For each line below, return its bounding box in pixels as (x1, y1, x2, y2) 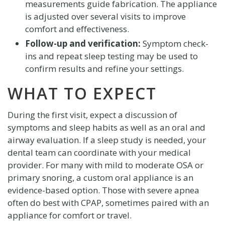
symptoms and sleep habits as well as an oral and (7, 121, 205, 133)
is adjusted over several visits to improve (25, 10, 186, 22)
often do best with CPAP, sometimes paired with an (7, 196, 209, 208)
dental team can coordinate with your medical (7, 146, 191, 158)
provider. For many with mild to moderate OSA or (7, 159, 203, 171)
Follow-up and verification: (25, 37, 141, 49)
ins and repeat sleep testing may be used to (25, 50, 198, 62)
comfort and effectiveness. (25, 23, 129, 35)
